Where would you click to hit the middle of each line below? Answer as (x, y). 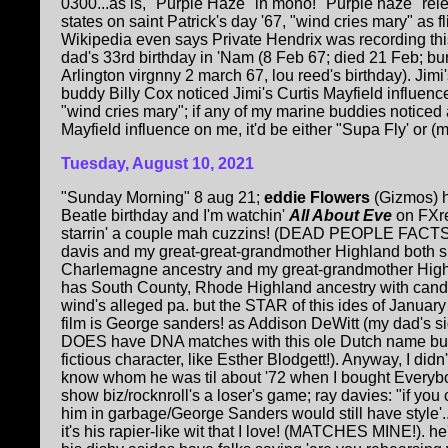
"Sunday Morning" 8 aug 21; (162, 197)
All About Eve (342, 215)
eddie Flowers (319, 197)
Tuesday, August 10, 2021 (157, 163)
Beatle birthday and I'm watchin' (175, 215)
